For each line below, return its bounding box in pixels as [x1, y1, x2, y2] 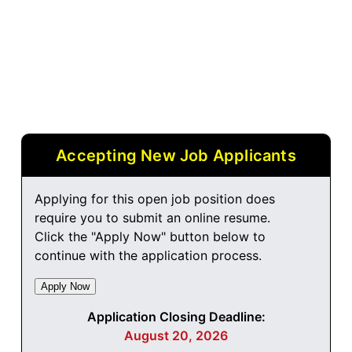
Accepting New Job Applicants [56, 146, 296, 166]
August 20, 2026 [124, 328, 228, 344]
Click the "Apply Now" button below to [34, 229, 266, 245]
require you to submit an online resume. [34, 210, 270, 226]
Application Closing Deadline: [86, 309, 266, 325]
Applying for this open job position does [34, 191, 275, 207]
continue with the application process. [34, 247, 262, 264]
